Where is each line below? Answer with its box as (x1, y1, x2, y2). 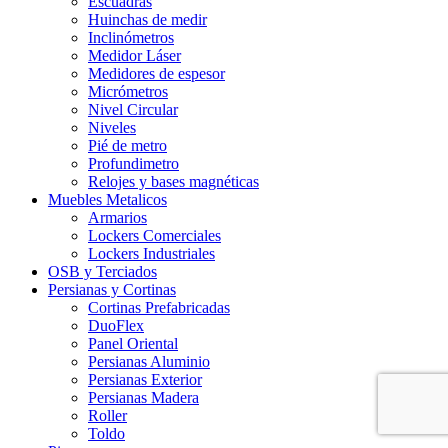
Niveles (88, 118, 136, 136)
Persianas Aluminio (88, 352, 210, 370)
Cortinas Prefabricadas (88, 298, 230, 316)
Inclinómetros (88, 28, 174, 46)
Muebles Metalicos (48, 190, 167, 208)
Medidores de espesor (88, 64, 225, 82)
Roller (88, 406, 127, 424)
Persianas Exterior (88, 370, 202, 388)
